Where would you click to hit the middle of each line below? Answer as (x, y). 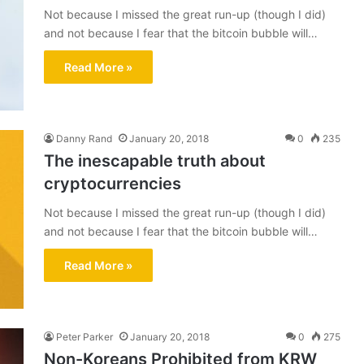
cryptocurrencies (113, 184)
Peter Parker (84, 337)
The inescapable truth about (155, 161)
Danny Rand (84, 139)
